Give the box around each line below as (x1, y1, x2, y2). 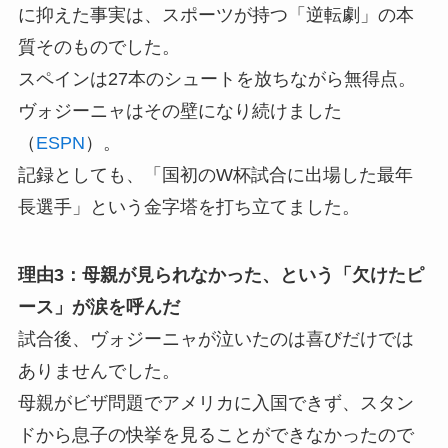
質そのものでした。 (17, 37, 180, 58)
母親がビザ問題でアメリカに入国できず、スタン (17, 393, 414, 414)
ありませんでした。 (17, 361, 180, 382)
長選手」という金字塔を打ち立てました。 (17, 197, 360, 218)
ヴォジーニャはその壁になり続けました (17, 101, 342, 122)
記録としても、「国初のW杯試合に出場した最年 (17, 165, 413, 186)
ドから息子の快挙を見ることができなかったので (17, 425, 414, 446)
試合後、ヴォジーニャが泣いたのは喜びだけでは (17, 329, 414, 350)
